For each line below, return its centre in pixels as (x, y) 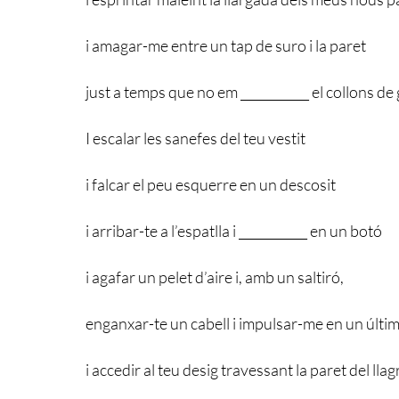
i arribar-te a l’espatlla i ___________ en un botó (234, 230)
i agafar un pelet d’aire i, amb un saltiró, (215, 277)
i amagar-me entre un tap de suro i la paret (226, 45)
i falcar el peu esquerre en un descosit (211, 184)
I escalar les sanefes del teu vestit (195, 138)
